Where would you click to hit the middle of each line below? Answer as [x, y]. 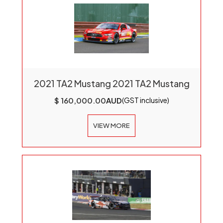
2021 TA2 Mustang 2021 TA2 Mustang [111, 83]
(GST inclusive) [145, 100]
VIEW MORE [111, 125]
